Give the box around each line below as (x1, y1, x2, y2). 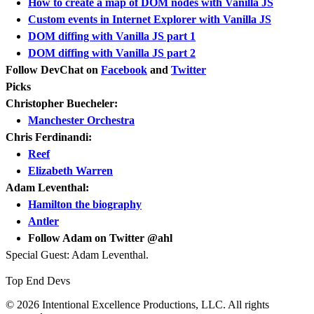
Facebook (101, 64, 147, 76)
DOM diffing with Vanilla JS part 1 (28, 30, 196, 43)
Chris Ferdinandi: (6, 131, 92, 144)
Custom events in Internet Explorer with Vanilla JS (28, 13, 271, 26)
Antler (28, 215, 59, 228)
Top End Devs (6, 275, 70, 287)
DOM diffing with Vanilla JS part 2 (28, 47, 196, 60)
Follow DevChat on (6, 64, 101, 76)
